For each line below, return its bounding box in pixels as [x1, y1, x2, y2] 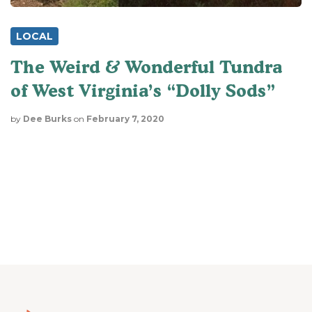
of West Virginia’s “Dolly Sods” [10, 79, 275, 101]
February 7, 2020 [86, 113, 164, 124]
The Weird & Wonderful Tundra [10, 56, 282, 77]
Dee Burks [23, 113, 72, 124]
